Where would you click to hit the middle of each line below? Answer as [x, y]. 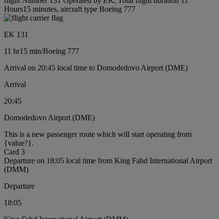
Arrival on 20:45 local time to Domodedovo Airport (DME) [96, 67]
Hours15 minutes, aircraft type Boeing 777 [70, 9]
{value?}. [19, 143]
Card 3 [14, 152]
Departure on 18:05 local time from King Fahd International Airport [108, 160]
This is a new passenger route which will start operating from [98, 134]
